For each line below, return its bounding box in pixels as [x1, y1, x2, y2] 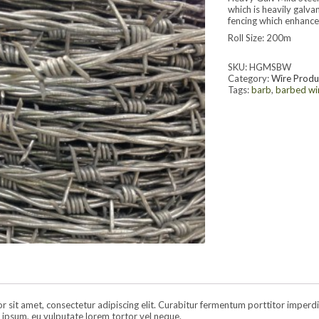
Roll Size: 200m [228, 32, 292, 43]
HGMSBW [249, 61, 292, 73]
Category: [228, 73, 272, 84]
